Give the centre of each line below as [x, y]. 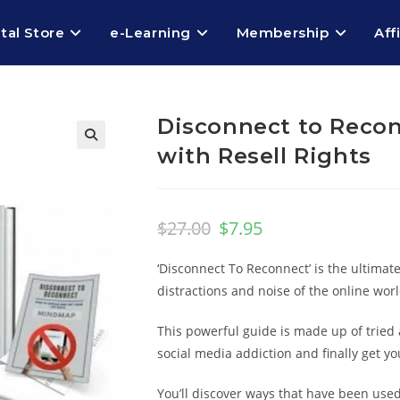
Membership [283, 33]
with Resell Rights [264, 156]
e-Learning [150, 33]
